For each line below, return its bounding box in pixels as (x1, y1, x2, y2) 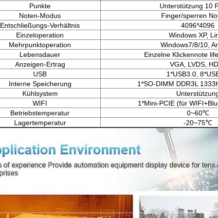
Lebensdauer (19, 51, 60, 58)
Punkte (29, 2, 51, 10)
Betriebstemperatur (10, 109, 70, 117)
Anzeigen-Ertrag (15, 60, 65, 68)
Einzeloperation (16, 31, 64, 39)
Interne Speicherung (8, 80, 72, 88)
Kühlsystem (22, 90, 58, 97)
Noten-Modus (19, 12, 61, 19)
